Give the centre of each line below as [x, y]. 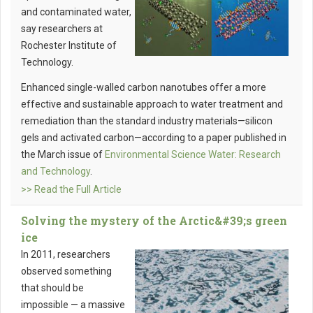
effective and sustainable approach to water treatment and [152, 104]
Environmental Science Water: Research [193, 154]
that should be [52, 288]
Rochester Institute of [69, 45]
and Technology [56, 171]
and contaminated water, [76, 12]
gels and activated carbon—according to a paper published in [154, 138]
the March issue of [63, 154]
